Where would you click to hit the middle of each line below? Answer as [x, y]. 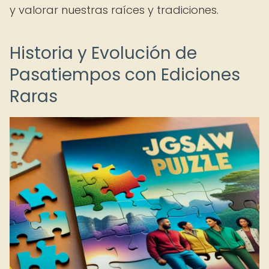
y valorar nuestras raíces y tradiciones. [114, 10]
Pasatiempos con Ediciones [125, 75]
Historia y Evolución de [103, 53]
